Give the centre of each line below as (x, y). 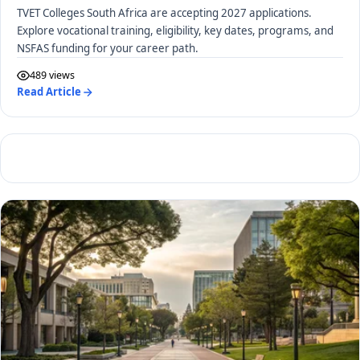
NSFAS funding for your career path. (108, 49)
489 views (52, 76)
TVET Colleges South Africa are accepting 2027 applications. (164, 13)
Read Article (49, 92)
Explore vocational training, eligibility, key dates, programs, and (175, 31)
